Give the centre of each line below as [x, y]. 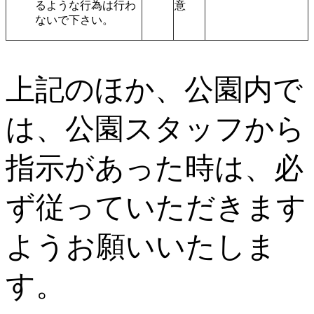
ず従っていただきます [156, 207]
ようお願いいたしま [141, 246]
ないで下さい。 [74, 20]
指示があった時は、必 [155, 168]
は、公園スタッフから [155, 129]
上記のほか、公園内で [154, 89]
